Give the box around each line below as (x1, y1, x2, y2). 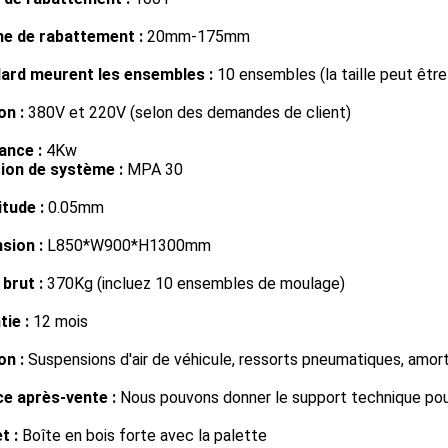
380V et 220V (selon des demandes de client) (24, 103, 351, 122)
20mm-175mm (143, 27, 250, 46)
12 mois (29, 312, 88, 331)
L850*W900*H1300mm (43, 236, 211, 255)
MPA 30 (123, 160, 183, 179)
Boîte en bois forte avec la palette (18, 426, 267, 445)
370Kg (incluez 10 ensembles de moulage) (43, 274, 345, 293)
